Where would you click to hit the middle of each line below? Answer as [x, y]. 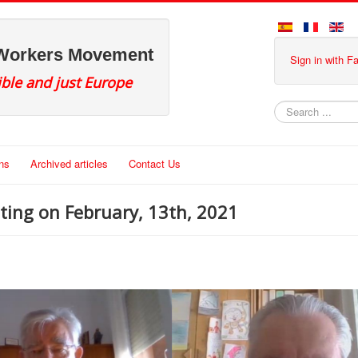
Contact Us [155, 163]
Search [290, 119]
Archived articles [69, 163]
